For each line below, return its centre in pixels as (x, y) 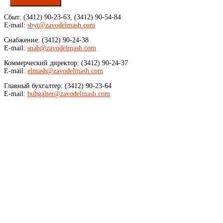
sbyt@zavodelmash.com (61, 25)
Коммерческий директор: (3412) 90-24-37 (66, 63)
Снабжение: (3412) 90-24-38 (46, 40)
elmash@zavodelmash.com (65, 71)
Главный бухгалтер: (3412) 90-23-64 (58, 86)
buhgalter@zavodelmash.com (69, 94)
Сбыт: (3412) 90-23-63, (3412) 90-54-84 (62, 17)
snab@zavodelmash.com (62, 48)
